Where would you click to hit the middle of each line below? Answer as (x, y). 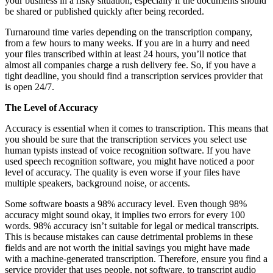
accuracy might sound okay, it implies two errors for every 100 (125, 215)
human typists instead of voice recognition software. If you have (128, 151)
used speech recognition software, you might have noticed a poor (129, 161)
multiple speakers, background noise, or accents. (99, 183)
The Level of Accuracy (51, 108)
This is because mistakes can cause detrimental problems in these (129, 237)
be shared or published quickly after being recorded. (105, 12)
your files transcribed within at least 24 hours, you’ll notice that (126, 54)
